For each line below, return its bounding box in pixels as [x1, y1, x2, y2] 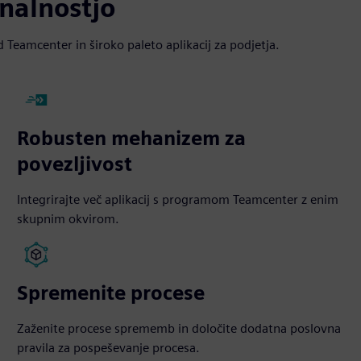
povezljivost [17, 152, 133, 176]
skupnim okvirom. [17, 211, 120, 226]
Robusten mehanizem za [17, 127, 247, 150]
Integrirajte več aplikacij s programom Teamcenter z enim [17, 192, 339, 207]
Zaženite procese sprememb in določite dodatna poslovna [17, 321, 342, 336]
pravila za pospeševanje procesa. [17, 340, 201, 355]
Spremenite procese [17, 281, 205, 305]
